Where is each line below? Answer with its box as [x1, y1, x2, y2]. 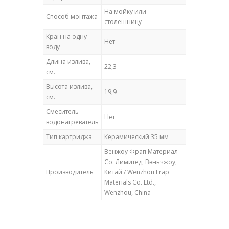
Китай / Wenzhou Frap [104, 168, 169, 177]
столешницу [104, 17, 142, 27]
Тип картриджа [46, 132, 92, 142]
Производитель [46, 168, 94, 177]
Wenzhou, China [104, 188, 151, 197]
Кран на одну [46, 32, 87, 41]
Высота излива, [46, 82, 93, 91]
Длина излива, [46, 57, 90, 66]
